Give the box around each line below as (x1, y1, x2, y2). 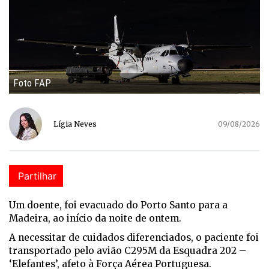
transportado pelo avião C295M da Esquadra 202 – (9, 245, 246, 257)
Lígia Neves (53, 119, 97, 129)
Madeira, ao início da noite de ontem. (9, 213, 181, 225)
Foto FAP (13, 77, 51, 89)
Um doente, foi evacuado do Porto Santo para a (9, 199, 228, 211)
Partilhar (18, 170, 56, 183)
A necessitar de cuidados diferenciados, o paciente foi (9, 232, 259, 244)
